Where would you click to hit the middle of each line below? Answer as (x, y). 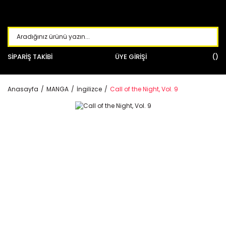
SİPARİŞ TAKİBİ (30, 57)
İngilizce (89, 89)
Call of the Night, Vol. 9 (144, 89)
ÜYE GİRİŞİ (131, 57)
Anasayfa (23, 89)
